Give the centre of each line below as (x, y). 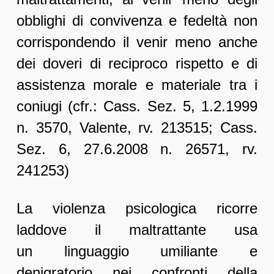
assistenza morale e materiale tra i (137, 85)
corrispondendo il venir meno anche (137, 42)
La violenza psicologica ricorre (137, 209)
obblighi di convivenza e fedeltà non (137, 21)
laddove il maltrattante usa (137, 230)
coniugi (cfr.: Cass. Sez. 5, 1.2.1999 (137, 106)
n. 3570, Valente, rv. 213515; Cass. (137, 128)
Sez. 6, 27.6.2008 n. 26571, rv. (137, 149)
